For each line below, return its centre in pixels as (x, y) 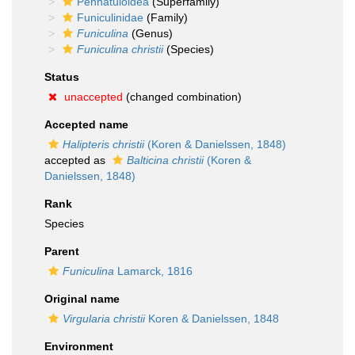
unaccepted (94, 97)
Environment (79, 346)
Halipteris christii (103, 144)
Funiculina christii (120, 49)
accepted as (76, 160)
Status (62, 77)
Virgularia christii (104, 319)
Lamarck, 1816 (153, 271)
